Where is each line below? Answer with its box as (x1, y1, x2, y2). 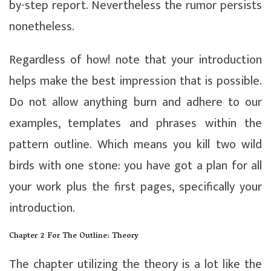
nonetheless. (9, 16, 74, 37)
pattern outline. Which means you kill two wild (9, 134, 262, 155)
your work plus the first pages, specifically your (9, 176, 262, 197)
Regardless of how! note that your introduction (9, 49, 262, 70)
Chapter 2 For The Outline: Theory (9, 228, 139, 244)
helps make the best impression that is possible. (9, 70, 262, 91)
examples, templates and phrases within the (9, 113, 262, 134)
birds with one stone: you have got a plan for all (9, 155, 262, 176)
